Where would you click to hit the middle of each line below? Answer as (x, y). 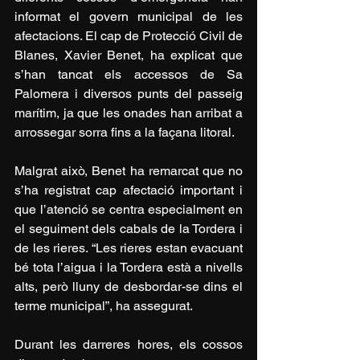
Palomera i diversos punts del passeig (129, 93)
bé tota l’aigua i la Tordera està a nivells (129, 267)
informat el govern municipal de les (129, 16)
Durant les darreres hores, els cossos (129, 344)
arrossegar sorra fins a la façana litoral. (125, 132)
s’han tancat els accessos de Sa (129, 74)
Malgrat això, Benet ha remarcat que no (129, 170)
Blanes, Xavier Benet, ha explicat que (129, 55)
